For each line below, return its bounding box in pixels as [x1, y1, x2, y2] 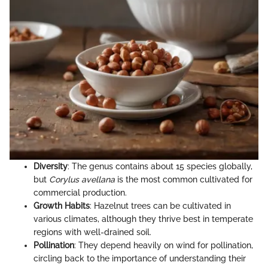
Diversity [33, 161, 68, 171]
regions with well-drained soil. [33, 227, 151, 237]
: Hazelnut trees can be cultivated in [90, 200, 231, 211]
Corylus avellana [49, 174, 115, 184]
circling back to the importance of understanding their [33, 253, 246, 263]
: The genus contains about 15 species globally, [68, 161, 252, 171]
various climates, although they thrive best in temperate [33, 214, 253, 224]
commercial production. [33, 187, 127, 197]
